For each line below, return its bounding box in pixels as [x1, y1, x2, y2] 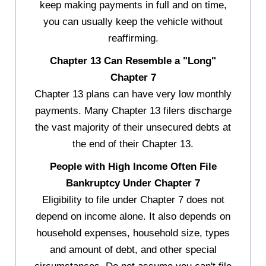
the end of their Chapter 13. [72, 138, 194, 150]
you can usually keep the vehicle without [43, 15, 223, 27]
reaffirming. [107, 32, 159, 44]
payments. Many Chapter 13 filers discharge [34, 104, 232, 116]
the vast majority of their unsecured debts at [35, 121, 231, 133]
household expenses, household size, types [36, 227, 230, 239]
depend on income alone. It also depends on [36, 210, 230, 222]
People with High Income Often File [49, 160, 217, 172]
